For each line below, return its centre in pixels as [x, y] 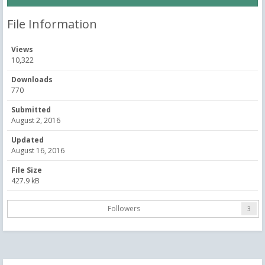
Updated [28, 140]
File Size [27, 170]
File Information [52, 24]
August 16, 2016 [38, 150]
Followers [124, 208]
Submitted [31, 109]
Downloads [32, 79]
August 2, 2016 [36, 120]
